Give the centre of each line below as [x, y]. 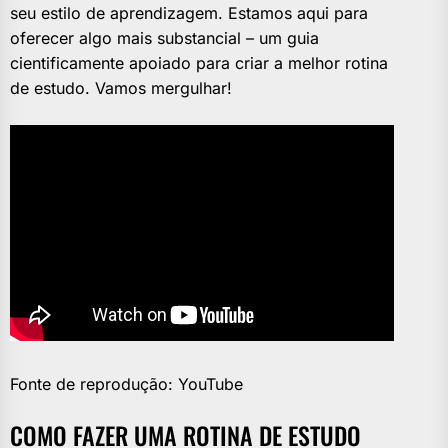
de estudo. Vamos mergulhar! [121, 88]
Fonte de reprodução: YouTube [126, 384]
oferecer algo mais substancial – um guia [164, 38]
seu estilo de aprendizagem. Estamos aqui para [189, 13]
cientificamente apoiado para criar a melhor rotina [199, 63]
